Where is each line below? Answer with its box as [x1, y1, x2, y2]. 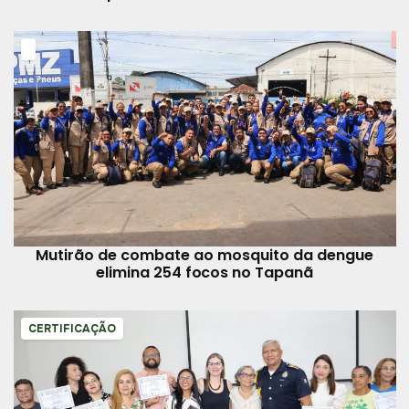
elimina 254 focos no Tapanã [95, 261, 314, 283]
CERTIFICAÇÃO [27, 320, 116, 336]
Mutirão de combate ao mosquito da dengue [36, 244, 373, 266]
